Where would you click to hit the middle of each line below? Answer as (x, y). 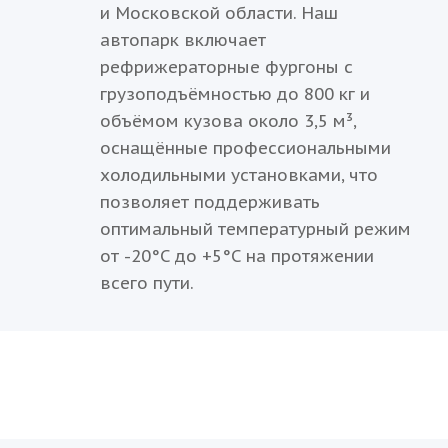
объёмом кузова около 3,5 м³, (228, 120)
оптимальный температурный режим (256, 228)
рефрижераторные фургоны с (227, 66)
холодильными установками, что (239, 174)
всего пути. (147, 282)
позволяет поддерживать (210, 201)
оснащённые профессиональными (246, 147)
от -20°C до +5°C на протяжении (237, 255)
